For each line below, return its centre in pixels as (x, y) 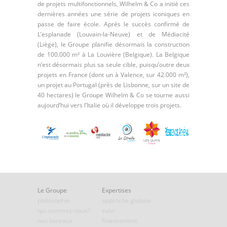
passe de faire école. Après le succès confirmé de (113, 24)
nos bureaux (55, 221)
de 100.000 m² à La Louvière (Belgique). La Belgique (113, 54)
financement (120, 221)
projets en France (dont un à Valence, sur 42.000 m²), (113, 75)
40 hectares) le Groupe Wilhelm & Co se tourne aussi (113, 95)
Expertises (117, 190)
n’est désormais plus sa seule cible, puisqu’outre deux (113, 65)
